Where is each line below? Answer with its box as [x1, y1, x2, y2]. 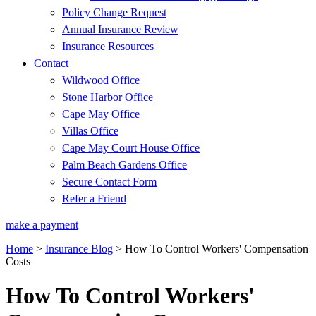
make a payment [6, 219, 78, 231]
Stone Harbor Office [62, 91, 153, 103]
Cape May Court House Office [62, 142, 200, 154]
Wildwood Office [62, 74, 140, 86]
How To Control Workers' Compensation [125, 243, 308, 255]
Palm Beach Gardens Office [62, 159, 187, 171]
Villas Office [62, 125, 119, 137]
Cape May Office [62, 108, 140, 120]
